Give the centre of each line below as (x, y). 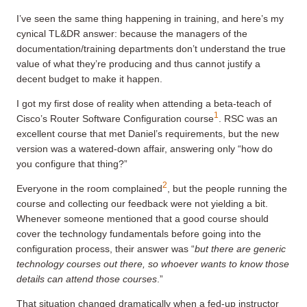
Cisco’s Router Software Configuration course (115, 118)
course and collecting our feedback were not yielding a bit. (142, 203)
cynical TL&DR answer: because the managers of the (132, 33)
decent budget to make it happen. (89, 78)
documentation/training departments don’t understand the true (151, 48)
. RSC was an (248, 118)
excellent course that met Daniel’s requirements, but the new (148, 133)
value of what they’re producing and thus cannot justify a (138, 63)
